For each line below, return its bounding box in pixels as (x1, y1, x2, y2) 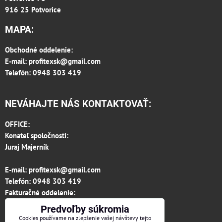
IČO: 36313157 (5, 210, 55, 221)
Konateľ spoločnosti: (5, 130, 68, 141)
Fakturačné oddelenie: (5, 187, 75, 198)
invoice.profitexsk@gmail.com (5, 199, 102, 209)
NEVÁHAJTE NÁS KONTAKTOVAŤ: (5, 98, 151, 110)
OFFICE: (5, 119, 30, 129)
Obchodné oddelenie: (5, 45, 73, 55)
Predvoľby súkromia (40, 203, 129, 215)
